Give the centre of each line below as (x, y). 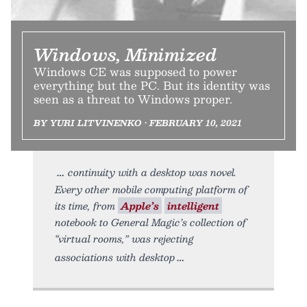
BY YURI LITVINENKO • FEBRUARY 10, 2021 (138, 123)
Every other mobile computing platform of (151, 189)
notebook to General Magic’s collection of (150, 222)
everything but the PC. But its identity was (152, 86)
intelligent (193, 206)
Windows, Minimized (125, 54)
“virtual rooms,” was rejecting (124, 239)
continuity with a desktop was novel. (152, 172)
